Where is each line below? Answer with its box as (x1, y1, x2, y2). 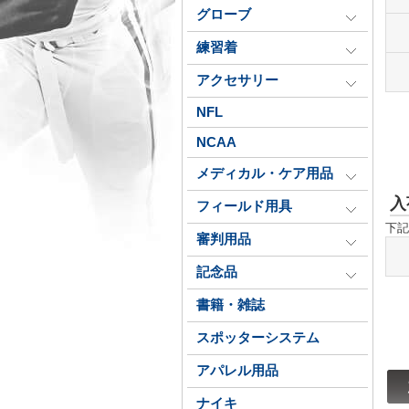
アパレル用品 (196, 363, 278, 378)
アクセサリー (196, 73, 278, 88)
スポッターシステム (196, 330, 320, 345)
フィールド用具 (196, 199, 292, 214)
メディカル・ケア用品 (196, 166, 333, 181)
